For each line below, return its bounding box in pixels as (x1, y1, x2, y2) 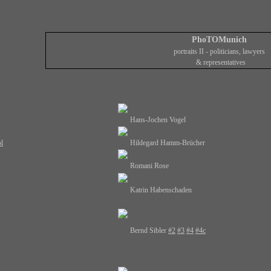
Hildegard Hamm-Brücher (130, 139, 205, 147)
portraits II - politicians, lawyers (173, 47, 265, 56)
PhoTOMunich (191, 35, 247, 44)
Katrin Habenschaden (130, 186, 192, 194)
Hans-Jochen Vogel (130, 116, 186, 124)
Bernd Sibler (130, 226, 168, 235)
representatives (203, 58, 246, 67)
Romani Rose (130, 162, 169, 170)
